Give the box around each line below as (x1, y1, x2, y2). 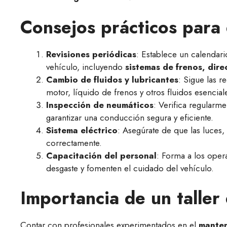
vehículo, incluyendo (46, 60, 125, 73)
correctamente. (46, 136, 102, 149)
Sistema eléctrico (46, 124, 118, 136)
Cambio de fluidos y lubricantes (46, 73, 178, 86)
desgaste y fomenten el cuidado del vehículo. (46, 162, 214, 174)
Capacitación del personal (46, 149, 157, 162)
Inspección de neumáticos (46, 98, 154, 111)
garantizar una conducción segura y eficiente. (46, 111, 213, 124)
